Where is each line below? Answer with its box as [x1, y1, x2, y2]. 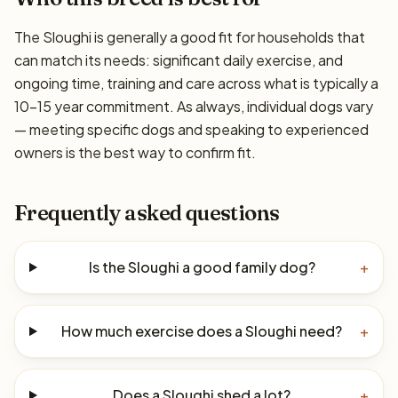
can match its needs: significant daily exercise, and [14, 51, 343, 69]
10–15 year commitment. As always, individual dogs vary [14, 97, 373, 115]
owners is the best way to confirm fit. [14, 143, 256, 162]
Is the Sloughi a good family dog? [88, 258, 315, 276]
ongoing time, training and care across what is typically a [14, 74, 378, 92]
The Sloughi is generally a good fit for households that [14, 28, 365, 46]
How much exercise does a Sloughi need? [61, 322, 343, 340]
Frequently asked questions [14, 200, 280, 226]
